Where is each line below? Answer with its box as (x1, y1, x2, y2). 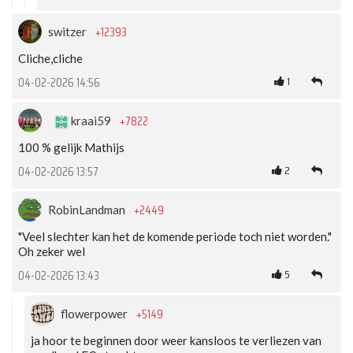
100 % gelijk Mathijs (18, 140, 124, 155)
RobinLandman (48, 203, 128, 217)
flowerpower (61, 307, 130, 321)
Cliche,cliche (18, 51, 83, 66)
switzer (48, 24, 89, 39)
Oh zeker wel (18, 244, 85, 259)
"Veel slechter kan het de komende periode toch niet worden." (18, 229, 332, 244)
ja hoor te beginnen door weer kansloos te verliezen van (31, 333, 321, 348)
